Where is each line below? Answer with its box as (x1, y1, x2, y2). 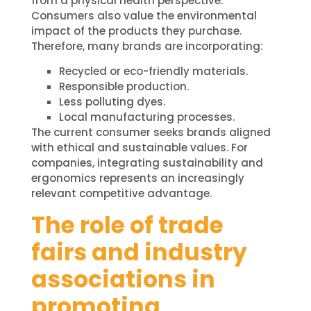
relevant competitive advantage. (31, 186, 212, 201)
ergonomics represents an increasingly (31, 171, 244, 186)
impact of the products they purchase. (31, 23, 242, 38)
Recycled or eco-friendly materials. (58, 64, 248, 79)
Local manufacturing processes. (58, 110, 235, 125)
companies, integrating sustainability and (31, 155, 263, 171)
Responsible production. (58, 79, 189, 94)
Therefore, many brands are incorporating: (31, 38, 263, 53)
